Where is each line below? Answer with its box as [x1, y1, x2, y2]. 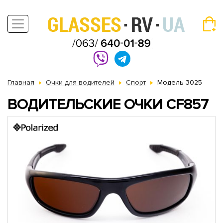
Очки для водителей [46, 78, 114, 87]
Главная [7, 78, 34, 87]
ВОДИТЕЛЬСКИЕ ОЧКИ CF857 [7, 95, 209, 113]
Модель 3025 [157, 78, 202, 87]
